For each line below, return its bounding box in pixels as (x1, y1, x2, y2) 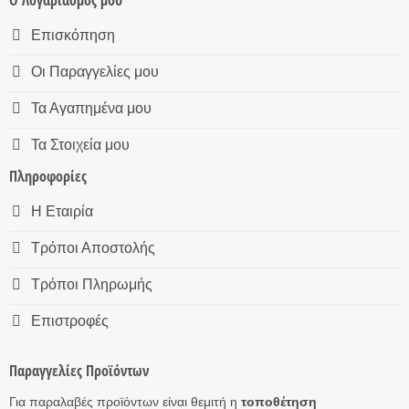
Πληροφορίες (8, 166, 87, 187)
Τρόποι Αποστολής (30, 239, 155, 256)
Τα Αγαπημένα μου (30, 100, 152, 116)
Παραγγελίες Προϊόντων (8, 360, 149, 381)
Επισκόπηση (30, 26, 115, 43)
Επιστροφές (30, 312, 109, 329)
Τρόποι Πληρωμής (30, 276, 152, 292)
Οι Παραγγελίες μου (30, 63, 159, 79)
